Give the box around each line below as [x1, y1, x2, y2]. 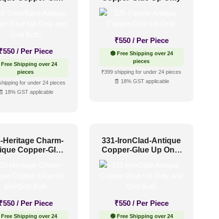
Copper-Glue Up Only [102, 145, 181, 154]
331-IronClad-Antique [102, 136, 181, 145]
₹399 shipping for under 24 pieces [101, 69, 182, 75]
